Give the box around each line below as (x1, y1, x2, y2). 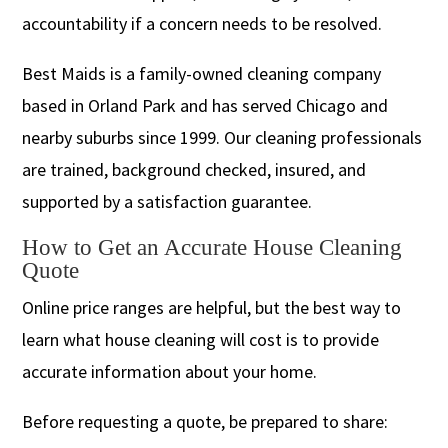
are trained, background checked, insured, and (22, 157, 367, 181)
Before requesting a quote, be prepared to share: (22, 409, 389, 433)
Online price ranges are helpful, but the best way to (22, 295, 402, 319)
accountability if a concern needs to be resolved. (22, 11, 383, 35)
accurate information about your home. (22, 359, 318, 383)
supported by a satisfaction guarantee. (22, 189, 313, 213)
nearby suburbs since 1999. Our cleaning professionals (22, 125, 423, 149)
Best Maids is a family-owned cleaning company (22, 61, 382, 85)
